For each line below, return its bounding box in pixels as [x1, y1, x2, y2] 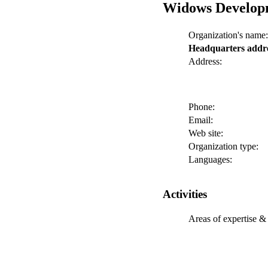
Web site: [188, 127, 223, 138]
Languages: [188, 154, 232, 165]
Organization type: [188, 141, 258, 151]
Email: [188, 114, 213, 125]
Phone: [188, 101, 215, 112]
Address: [188, 56, 222, 66]
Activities [163, 187, 207, 200]
